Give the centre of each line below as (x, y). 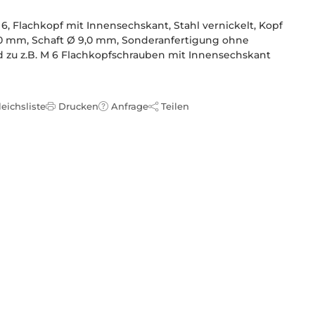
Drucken (78, 106)
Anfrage (130, 106)
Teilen (175, 106)
